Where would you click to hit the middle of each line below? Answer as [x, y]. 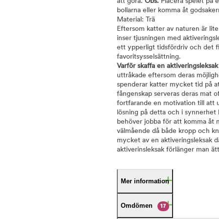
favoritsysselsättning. [149, 57]
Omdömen [137, 206]
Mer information [145, 181]
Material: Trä [136, 20]
